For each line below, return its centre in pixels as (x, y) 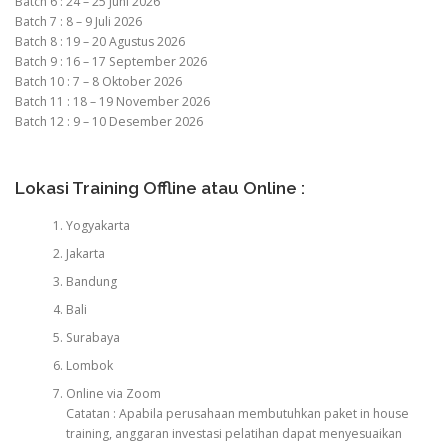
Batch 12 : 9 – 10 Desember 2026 (109, 122)
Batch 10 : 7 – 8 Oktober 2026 (98, 82)
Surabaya (92, 337)
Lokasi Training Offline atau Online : (160, 187)
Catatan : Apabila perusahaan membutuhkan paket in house (237, 413)
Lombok (89, 365)
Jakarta (85, 253)
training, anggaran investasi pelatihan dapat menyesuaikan (233, 433)
